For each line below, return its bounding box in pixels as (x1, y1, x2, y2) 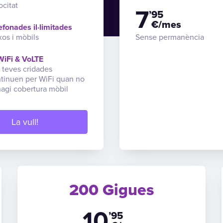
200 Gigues (69, 180, 154, 200)
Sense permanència (135, 32, 204, 42)
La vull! (11, 116, 38, 127)
